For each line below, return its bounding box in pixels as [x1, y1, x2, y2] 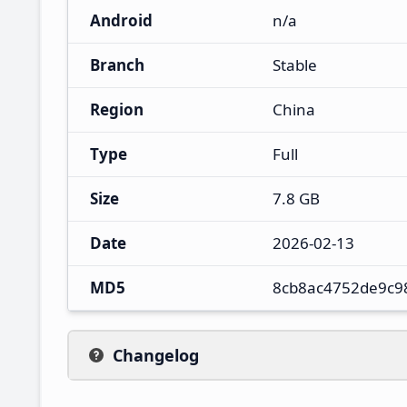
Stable [273, 54, 317, 75]
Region [90, 98, 144, 120]
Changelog [113, 343, 199, 366]
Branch [90, 54, 144, 75]
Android [90, 9, 153, 31]
